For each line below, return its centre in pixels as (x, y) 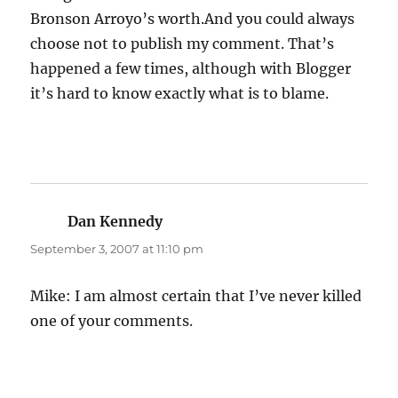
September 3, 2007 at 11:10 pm (117, 249)
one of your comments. (112, 321)
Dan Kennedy (115, 222)
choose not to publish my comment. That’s (183, 44)
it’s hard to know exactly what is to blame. (180, 94)
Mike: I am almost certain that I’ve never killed (196, 296)
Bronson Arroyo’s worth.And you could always (193, 19)
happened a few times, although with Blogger (191, 69)
